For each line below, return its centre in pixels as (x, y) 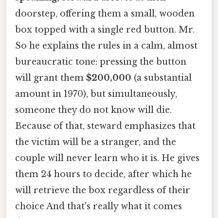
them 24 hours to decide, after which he (103, 174)
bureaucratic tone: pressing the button (101, 62)
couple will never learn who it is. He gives (107, 158)
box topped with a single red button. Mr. (105, 29)
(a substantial (162, 78)
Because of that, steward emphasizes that (105, 126)
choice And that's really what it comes (99, 206)
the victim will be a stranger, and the (96, 142)
